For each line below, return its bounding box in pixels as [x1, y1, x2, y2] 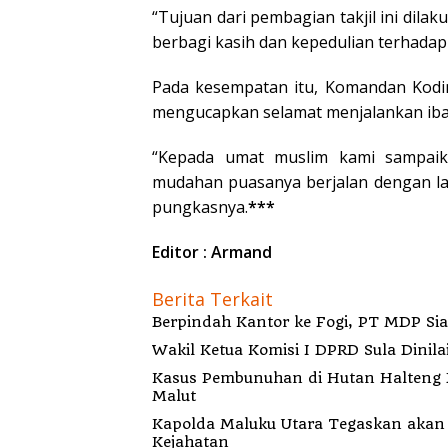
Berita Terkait [152, 287, 273, 312]
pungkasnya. [152, 196, 248, 219]
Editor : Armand [152, 241, 276, 264]
